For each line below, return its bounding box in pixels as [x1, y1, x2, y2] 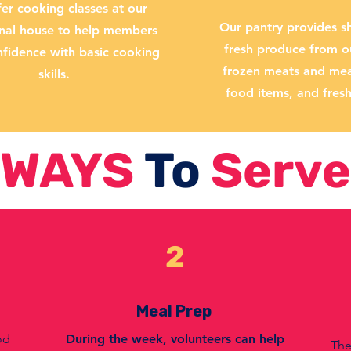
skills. [38, 67, 70, 81]
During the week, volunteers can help [66, 331, 284, 346]
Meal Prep [136, 302, 212, 320]
